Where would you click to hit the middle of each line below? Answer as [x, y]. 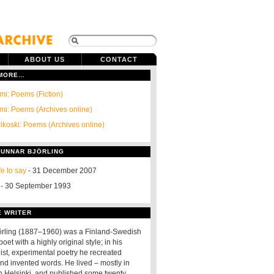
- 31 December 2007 [61, 171]
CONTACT [119, 59]
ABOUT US [45, 59]
